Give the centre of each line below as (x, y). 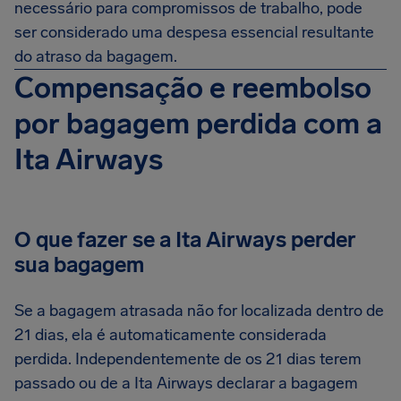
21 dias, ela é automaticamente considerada (171, 335)
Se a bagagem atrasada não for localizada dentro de (199, 311)
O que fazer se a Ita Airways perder (185, 239)
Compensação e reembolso (193, 88)
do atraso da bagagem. (96, 56)
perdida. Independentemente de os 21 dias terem (188, 359)
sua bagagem (79, 264)
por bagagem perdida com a (198, 124)
